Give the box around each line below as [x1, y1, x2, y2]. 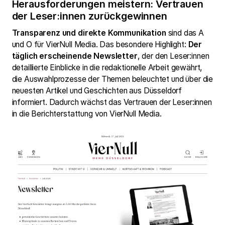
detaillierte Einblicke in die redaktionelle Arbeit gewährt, [12, 63, 203, 73]
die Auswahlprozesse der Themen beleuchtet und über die [12, 74, 213, 84]
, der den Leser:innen [137, 51, 209, 61]
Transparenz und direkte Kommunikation [12, 28, 168, 38]
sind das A [168, 28, 204, 38]
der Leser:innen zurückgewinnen [12, 10, 167, 23]
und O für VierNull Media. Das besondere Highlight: [12, 40, 188, 50]
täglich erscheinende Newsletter [12, 51, 138, 61]
